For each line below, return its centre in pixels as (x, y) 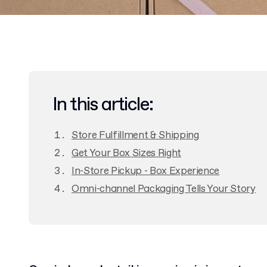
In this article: (103, 105)
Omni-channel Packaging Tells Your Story (164, 189)
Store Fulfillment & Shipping (135, 136)
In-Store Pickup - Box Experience (146, 171)
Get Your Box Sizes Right (126, 153)
